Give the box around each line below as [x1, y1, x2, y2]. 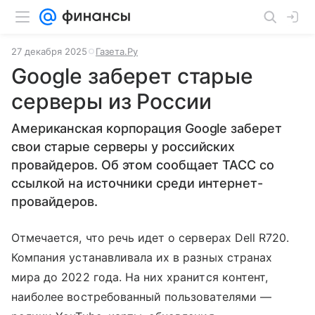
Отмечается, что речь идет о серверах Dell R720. [11, 231, 290, 245]
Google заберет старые [11, 63, 253, 89]
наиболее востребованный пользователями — [11, 290, 271, 304]
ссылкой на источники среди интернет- [11, 176, 263, 191]
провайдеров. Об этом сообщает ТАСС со [11, 157, 274, 172]
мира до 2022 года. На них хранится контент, [11, 270, 269, 284]
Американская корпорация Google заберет [11, 121, 282, 136]
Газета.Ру [96, 46, 138, 57]
